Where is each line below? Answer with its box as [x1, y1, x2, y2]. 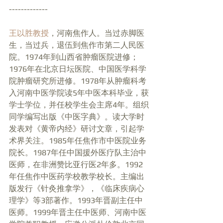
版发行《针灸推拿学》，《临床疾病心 [9, 184, 144, 194]
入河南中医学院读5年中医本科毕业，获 [9, 88, 149, 98]
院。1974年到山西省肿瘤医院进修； [9, 52, 138, 62]
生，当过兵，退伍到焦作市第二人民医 [9, 40, 144, 50]
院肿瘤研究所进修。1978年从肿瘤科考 [9, 76, 146, 86]
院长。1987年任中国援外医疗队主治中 [9, 148, 146, 158]
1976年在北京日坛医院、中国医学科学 [9, 64, 146, 74]
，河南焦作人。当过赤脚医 [49, 28, 144, 38]
